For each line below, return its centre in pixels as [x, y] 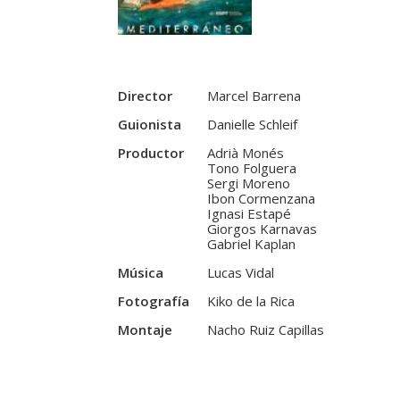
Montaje [145, 330]
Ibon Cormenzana [261, 199]
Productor [151, 153]
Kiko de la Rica [251, 301]
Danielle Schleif [252, 125]
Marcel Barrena [254, 96]
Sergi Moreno [249, 183]
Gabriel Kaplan [251, 244]
